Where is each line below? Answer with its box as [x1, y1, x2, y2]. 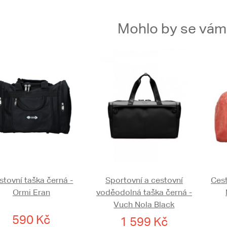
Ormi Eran [12, 187, 50, 197]
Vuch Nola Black [113, 200, 175, 209]
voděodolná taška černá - [96, 187, 192, 197]
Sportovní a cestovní [105, 175, 183, 185]
